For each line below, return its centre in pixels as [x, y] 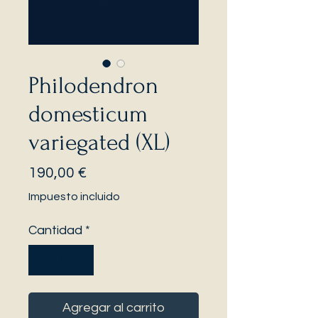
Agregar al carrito [114, 308]
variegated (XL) [99, 142]
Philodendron [93, 86]
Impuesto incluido [74, 197]
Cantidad [55, 230]
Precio [108, 172]
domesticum [88, 114]
